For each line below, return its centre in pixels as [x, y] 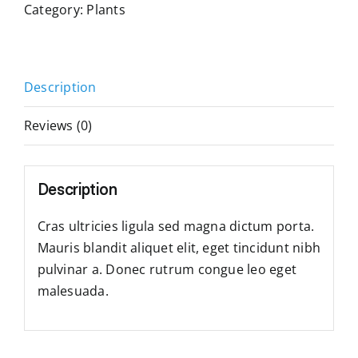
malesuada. [73, 290]
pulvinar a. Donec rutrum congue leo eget [167, 269]
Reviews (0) [58, 126]
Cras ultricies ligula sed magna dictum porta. [176, 226]
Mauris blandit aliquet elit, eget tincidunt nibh [179, 247]
